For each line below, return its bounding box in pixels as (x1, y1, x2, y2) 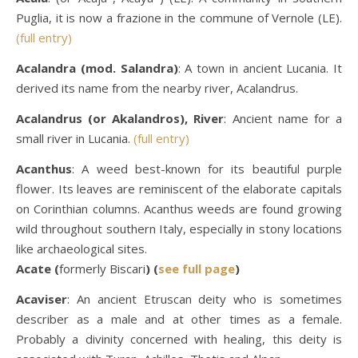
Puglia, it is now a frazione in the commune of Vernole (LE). (16, 10, 342, 26)
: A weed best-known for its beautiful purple (72, 161, 342, 177)
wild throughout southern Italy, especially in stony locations (16, 221, 342, 237)
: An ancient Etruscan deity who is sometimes (67, 291, 342, 307)
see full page (158, 261, 235, 276)
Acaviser (16, 291, 67, 307)
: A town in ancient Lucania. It (177, 60, 342, 76)
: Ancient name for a (224, 110, 343, 126)
